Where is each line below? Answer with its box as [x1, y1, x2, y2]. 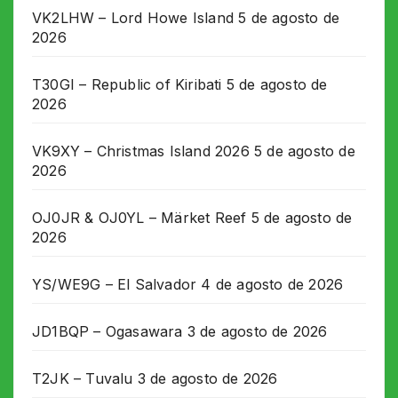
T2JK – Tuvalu [32, 369, 133, 387]
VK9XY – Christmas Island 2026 [32, 141, 250, 160]
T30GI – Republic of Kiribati [32, 75, 222, 93]
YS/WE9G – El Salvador [32, 275, 197, 293]
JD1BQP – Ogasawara [32, 322, 183, 340]
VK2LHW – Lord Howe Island [32, 8, 234, 27]
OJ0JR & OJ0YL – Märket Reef [32, 208, 247, 227]
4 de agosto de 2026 [201, 275, 344, 293]
